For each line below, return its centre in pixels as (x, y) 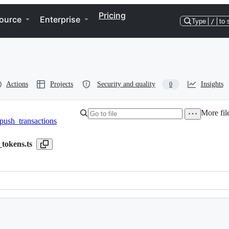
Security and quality (126, 84)
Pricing (112, 15)
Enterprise (60, 19)
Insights (212, 84)
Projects (62, 84)
